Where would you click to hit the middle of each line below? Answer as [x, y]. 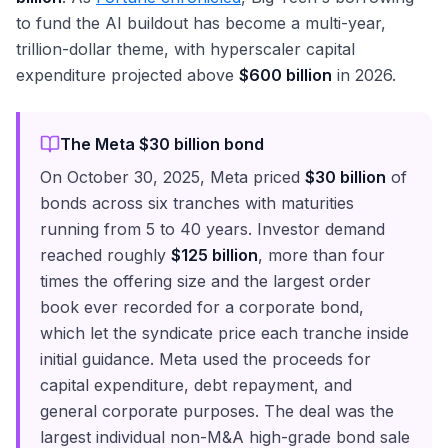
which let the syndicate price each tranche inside [224, 333]
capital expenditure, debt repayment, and [196, 385]
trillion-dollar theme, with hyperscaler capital [185, 49]
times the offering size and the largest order [205, 281]
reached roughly [105, 255]
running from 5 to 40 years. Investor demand [212, 229]
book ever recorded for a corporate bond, [202, 307]
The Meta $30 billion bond [162, 144]
